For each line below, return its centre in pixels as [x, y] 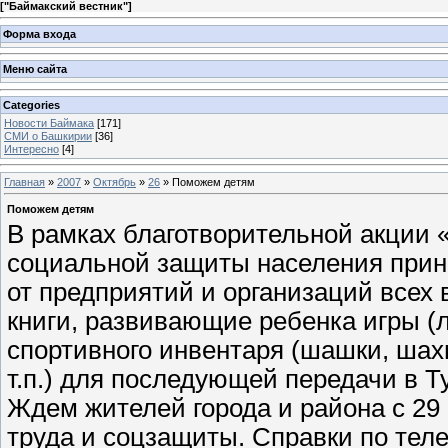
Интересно [31, 148]
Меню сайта [35, 69]
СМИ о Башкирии [48, 135]
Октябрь [114, 181]
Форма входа [39, 33]
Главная [24, 181]
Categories [31, 104]
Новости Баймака [49, 122]
